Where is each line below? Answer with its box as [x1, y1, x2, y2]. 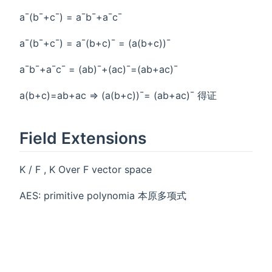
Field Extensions [19, 128, 146, 148]
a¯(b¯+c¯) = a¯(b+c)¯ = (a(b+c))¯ [19, 37, 171, 50]
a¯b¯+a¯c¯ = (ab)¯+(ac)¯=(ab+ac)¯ [19, 63, 178, 76]
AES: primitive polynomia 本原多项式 [19, 189, 186, 202]
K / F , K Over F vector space [19, 163, 152, 175]
